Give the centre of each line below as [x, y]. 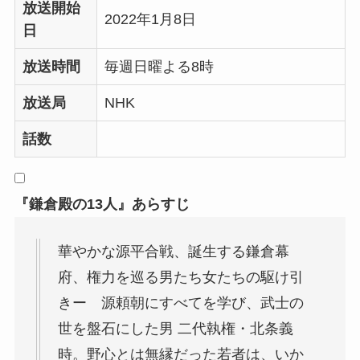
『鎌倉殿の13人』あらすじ [102, 205]
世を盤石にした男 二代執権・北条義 [175, 329]
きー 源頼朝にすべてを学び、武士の [180, 303]
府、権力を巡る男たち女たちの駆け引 [180, 277]
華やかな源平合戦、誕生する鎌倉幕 [173, 252]
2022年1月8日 [150, 20]
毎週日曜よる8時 [159, 67]
